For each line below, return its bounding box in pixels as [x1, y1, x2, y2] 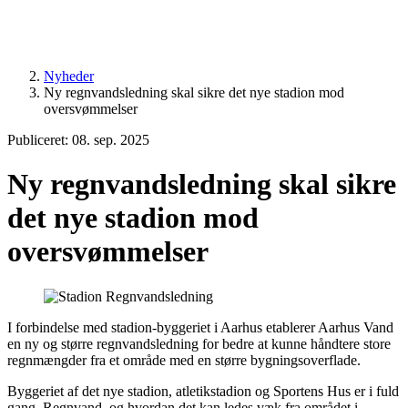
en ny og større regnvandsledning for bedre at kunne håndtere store [7, 335, 391, 352]
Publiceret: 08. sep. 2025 [7, 132, 149, 148]
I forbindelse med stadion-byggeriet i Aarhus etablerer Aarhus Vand [7, 319, 393, 335]
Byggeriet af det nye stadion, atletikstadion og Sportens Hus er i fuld [7, 382, 399, 399]
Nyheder [44, 68, 94, 84]
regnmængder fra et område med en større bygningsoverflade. [7, 352, 361, 368]
